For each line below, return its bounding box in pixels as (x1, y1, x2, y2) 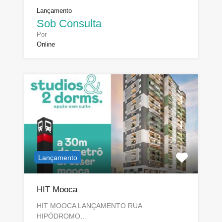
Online (37, 40, 55, 48)
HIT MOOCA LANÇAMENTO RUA (37, 201, 142, 210)
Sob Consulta (37, 17, 102, 30)
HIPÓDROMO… (37, 212, 87, 220)
